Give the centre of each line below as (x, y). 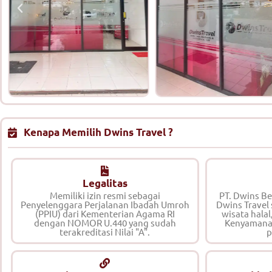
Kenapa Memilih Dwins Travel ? (99, 132)
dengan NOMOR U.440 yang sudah (105, 223)
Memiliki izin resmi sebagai (105, 195)
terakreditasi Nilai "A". (105, 232)
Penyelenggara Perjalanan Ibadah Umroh (105, 205)
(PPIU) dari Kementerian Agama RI (105, 214)
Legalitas (105, 183)
